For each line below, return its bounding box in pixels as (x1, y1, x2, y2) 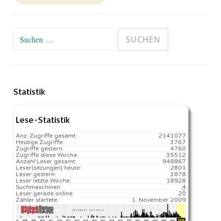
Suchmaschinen (16, 183, 60, 190)
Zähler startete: (16, 196, 59, 203)
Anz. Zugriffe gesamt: (16, 132, 77, 139)
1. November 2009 (131, 196, 186, 203)
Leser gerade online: (16, 189, 74, 197)
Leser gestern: (16, 170, 56, 178)
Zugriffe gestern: (16, 145, 64, 152)
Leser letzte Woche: (16, 177, 71, 184)
